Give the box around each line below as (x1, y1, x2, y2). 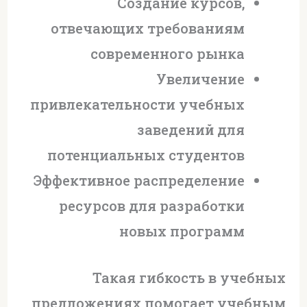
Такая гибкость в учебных (93, 268, 286, 286)
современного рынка (90, 45, 245, 63)
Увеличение (156, 70, 245, 88)
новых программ (119, 222, 245, 241)
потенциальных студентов (47, 146, 245, 164)
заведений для (136, 121, 245, 139)
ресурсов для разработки (58, 197, 245, 215)
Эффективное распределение (33, 171, 245, 190)
